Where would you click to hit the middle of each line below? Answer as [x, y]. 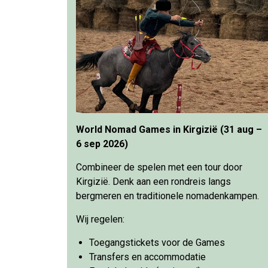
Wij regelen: [100, 219]
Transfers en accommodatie [147, 257]
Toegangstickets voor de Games [157, 242]
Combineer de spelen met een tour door [159, 167]
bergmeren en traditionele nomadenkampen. [167, 196]
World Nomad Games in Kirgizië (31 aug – [169, 129]
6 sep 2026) [102, 144]
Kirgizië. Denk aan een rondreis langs [153, 181]
